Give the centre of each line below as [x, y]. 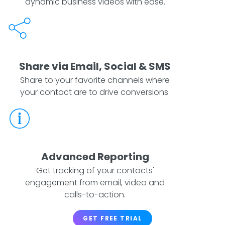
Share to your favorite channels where [95, 80]
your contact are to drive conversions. [95, 92]
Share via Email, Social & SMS [95, 66]
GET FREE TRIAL [113, 218]
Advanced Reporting [95, 156]
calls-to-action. [95, 194]
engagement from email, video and [95, 182]
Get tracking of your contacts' [95, 170]
